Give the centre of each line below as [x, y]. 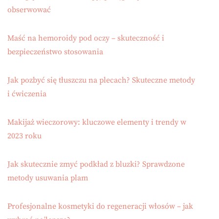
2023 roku [24, 136]
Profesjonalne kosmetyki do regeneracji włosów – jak [100, 207]
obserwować [29, 10]
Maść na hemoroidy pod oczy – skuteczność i [86, 38]
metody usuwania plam [48, 178]
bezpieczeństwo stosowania [55, 52]
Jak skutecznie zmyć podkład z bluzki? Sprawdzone [96, 164]
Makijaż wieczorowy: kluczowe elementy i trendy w [97, 122]
